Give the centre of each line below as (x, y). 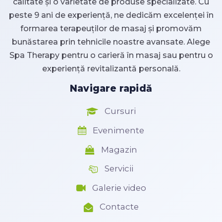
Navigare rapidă (111, 88)
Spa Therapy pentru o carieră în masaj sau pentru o (111, 55)
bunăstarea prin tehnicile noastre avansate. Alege (111, 42)
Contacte (118, 207)
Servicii (118, 169)
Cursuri (119, 111)
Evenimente (117, 130)
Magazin (118, 149)
